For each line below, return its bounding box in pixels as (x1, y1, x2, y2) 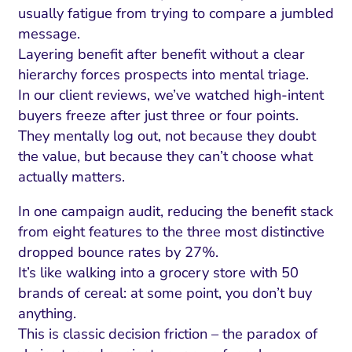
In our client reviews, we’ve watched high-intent (17, 86, 324, 104)
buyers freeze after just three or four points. (17, 106, 299, 125)
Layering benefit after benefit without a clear (17, 45, 305, 64)
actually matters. (17, 167, 125, 186)
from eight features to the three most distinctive (17, 222, 324, 242)
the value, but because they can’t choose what (17, 147, 313, 166)
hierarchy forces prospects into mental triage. (17, 65, 309, 84)
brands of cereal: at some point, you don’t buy (17, 284, 312, 303)
